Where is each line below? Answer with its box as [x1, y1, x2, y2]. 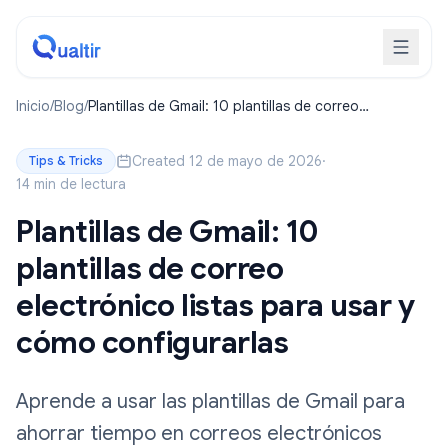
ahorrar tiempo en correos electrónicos [16, 421, 382, 446]
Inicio [16, 97, 50, 115]
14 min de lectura [16, 175, 126, 193]
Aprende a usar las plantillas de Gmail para [16, 389, 405, 414]
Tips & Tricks [29, 153, 103, 168]
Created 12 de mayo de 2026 [132, 152, 322, 170]
